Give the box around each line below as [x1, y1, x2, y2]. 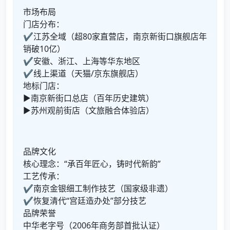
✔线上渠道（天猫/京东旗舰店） [23, 68, 143, 79]
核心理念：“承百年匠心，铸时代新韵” [23, 158, 161, 169]
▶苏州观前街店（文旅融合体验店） [23, 105, 154, 116]
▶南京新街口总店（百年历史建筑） [23, 92, 154, 104]
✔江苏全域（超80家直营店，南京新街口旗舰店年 [23, 31, 207, 42]
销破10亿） [23, 43, 65, 54]
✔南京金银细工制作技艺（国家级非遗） [23, 183, 173, 194]
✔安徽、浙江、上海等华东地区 [23, 55, 140, 67]
